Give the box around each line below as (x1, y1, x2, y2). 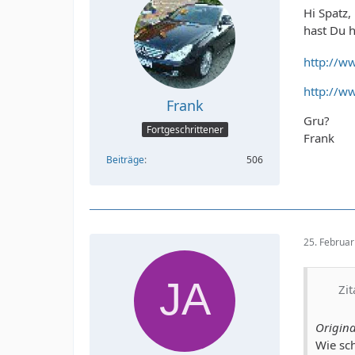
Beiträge (106, 152, 144, 166)
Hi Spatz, (303, 5, 351, 21)
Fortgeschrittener (146, 122, 223, 136)
